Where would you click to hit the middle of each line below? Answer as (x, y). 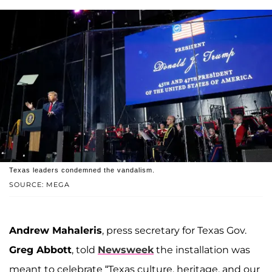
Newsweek (126, 250)
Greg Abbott (40, 250)
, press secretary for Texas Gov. (174, 231)
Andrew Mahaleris (56, 231)
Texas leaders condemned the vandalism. (82, 170)
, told (85, 250)
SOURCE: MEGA (39, 185)
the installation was (202, 250)
